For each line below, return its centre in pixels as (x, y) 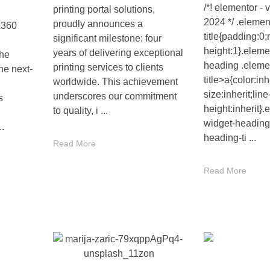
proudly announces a (98, 24)
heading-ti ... (230, 138)
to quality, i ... (80, 111)
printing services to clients (108, 67)
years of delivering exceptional (118, 53)
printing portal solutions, (104, 10)
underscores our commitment (115, 96)
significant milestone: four (107, 39)
